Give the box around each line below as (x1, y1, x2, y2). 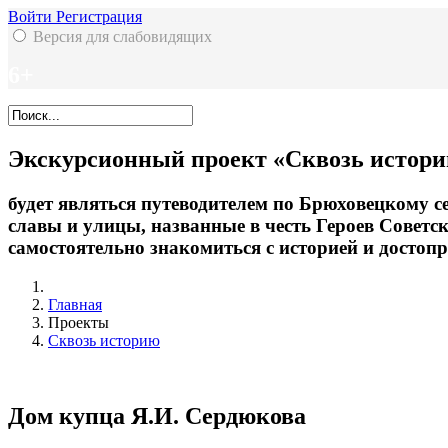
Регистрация (56, 8, 142, 25)
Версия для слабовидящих (33, 28, 212, 45)
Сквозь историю (48, 331, 160, 349)
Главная (48, 295, 102, 313)
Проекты (48, 313, 109, 331)
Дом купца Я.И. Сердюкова (8, 403, 306, 430)
